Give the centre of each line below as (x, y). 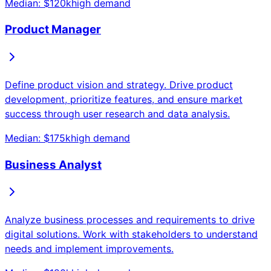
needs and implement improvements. (89, 249)
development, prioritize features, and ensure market (124, 99)
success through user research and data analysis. (117, 114)
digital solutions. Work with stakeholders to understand (131, 234)
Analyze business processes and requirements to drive (130, 220)
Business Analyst (53, 165)
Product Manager (53, 30)
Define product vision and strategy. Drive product (119, 85)
